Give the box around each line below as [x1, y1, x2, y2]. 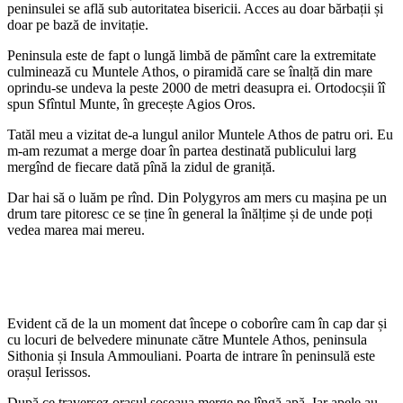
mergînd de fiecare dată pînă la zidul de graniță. [7, 159, 275, 175]
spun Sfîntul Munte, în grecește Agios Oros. [7, 96, 255, 112]
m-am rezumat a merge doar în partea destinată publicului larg [7, 143, 356, 159]
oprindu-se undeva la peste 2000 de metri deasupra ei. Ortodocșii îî [7, 80, 385, 96]
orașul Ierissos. [7, 364, 91, 381]
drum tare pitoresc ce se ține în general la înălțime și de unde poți [7, 206, 372, 222]
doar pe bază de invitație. [7, 17, 148, 33]
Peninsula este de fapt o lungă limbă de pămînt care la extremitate [7, 48, 376, 64]
